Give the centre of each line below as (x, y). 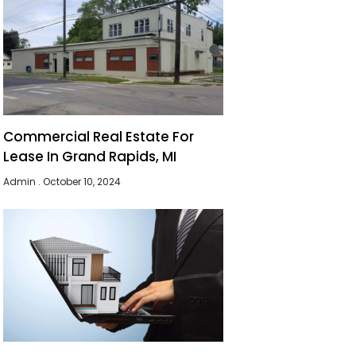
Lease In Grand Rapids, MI (90, 157)
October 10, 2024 (81, 182)
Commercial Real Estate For (99, 137)
